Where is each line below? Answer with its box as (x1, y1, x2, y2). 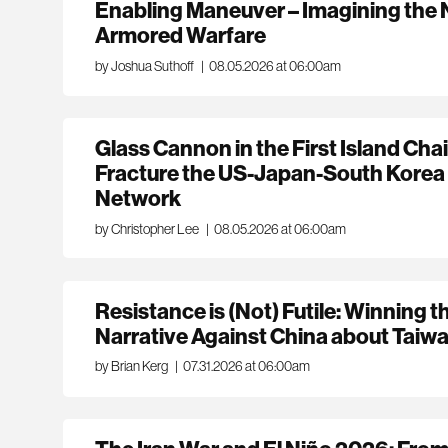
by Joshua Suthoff (95, 56, 195, 75)
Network (95, 184, 182, 213)
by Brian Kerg (95, 357, 169, 376)
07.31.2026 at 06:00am (182, 357, 310, 376)
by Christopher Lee (95, 220, 200, 238)
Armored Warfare (95, 20, 267, 49)
